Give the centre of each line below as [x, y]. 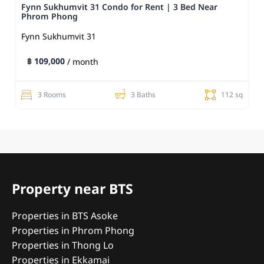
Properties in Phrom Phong [73, 231]
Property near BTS [72, 190]
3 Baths [143, 95]
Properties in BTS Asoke [65, 217]
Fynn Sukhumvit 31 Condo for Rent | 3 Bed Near [119, 8]
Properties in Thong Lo [63, 246]
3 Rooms [52, 95]
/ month [83, 62]
